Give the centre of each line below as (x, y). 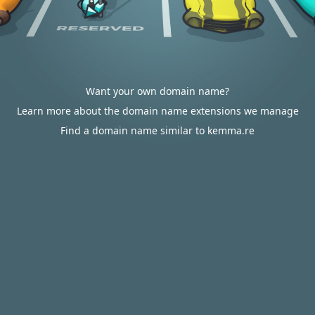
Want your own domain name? (157, 91)
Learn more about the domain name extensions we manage (157, 111)
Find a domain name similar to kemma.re (157, 130)
